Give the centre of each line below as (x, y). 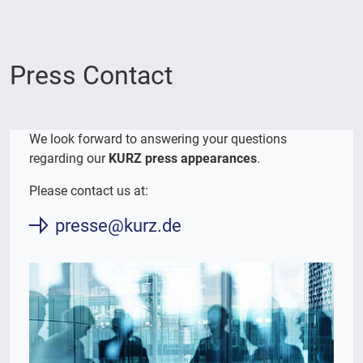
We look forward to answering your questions (158, 139)
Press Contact (91, 75)
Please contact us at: (89, 190)
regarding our (69, 158)
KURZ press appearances (183, 158)
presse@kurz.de (118, 225)
